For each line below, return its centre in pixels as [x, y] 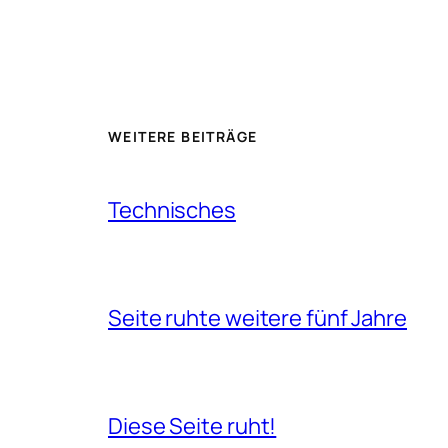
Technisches [172, 209]
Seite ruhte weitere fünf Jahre [257, 317]
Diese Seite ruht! [192, 425]
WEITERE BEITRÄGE [183, 136]
